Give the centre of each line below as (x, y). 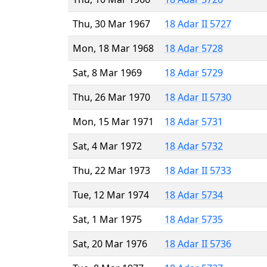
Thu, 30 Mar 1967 (111, 24)
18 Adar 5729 (194, 72)
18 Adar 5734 (194, 195)
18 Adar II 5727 (198, 24)
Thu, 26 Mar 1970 (111, 97)
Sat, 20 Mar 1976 (110, 243)
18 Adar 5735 (194, 219)
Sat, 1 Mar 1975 (107, 219)
